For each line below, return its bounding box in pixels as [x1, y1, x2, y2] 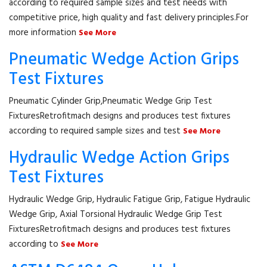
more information [9, 26, 79, 40]
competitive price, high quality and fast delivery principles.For [9, 11, 249, 25]
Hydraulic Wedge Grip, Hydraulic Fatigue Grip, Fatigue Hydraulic [9, 193, 250, 207]
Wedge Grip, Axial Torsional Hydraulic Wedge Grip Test [9, 207, 222, 222]
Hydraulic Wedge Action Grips [9, 145, 229, 172]
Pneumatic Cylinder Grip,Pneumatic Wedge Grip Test [9, 94, 212, 108]
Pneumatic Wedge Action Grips [9, 46, 239, 73]
